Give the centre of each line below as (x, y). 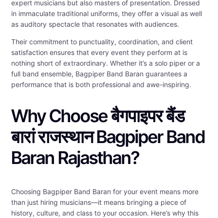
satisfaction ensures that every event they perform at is (99, 53)
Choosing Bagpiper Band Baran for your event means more (105, 192)
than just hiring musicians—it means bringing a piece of (99, 202)
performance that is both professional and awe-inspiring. (101, 85)
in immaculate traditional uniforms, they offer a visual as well (107, 14)
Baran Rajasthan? (75, 158)
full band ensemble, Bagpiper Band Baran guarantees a (99, 74)
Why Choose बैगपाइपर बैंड (98, 116)
